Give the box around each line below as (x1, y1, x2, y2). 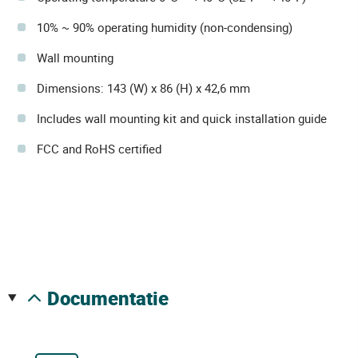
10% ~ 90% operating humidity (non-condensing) (37, 18, 292, 35)
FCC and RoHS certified (37, 140, 161, 157)
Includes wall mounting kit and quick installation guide (37, 109, 327, 126)
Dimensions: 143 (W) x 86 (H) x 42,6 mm (37, 79, 250, 96)
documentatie (59, 284, 169, 311)
